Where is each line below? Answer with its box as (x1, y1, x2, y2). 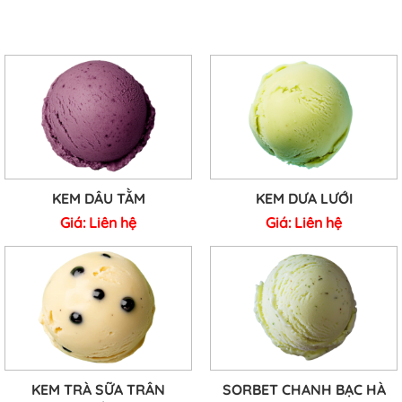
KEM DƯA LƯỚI (255, 189, 353, 208)
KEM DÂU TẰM (51, 189, 145, 208)
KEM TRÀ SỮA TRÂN (31, 380, 165, 399)
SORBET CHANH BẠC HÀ (222, 380, 386, 399)
